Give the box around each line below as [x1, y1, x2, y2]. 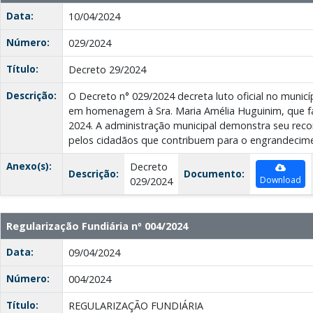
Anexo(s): [6, 159, 52, 173]
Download [260, 174, 301, 187]
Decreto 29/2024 [68, 63, 146, 77]
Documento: [184, 167, 245, 181]
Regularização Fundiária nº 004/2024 [6, 219, 188, 233]
